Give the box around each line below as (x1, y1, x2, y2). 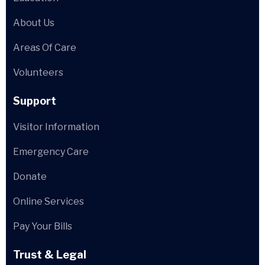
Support (13, 95, 56, 107)
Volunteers (13, 67, 63, 78)
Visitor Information (13, 121, 99, 132)
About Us (13, 17, 54, 28)
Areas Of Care (13, 42, 76, 53)
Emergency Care (13, 146, 89, 157)
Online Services (13, 196, 84, 207)
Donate (13, 171, 47, 182)
